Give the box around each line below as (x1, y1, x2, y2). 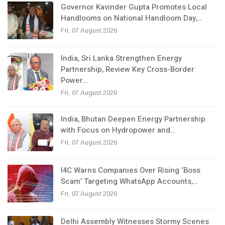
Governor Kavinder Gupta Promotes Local (61, 2, 207, 13)
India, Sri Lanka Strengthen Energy (61, 53, 182, 64)
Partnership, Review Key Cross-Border (61, 64, 194, 75)
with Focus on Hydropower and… (61, 125, 175, 136)
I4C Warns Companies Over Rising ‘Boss (61, 165, 200, 176)
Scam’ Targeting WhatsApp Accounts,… (61, 176, 198, 187)
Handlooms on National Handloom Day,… (61, 13, 202, 24)
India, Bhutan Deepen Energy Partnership (61, 114, 205, 125)
